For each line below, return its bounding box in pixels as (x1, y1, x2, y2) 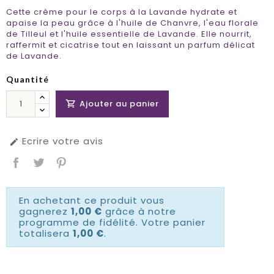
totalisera (19, 227, 73, 240)
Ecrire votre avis (19, 135, 103, 148)
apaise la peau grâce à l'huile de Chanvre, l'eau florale (6, 17, 259, 29)
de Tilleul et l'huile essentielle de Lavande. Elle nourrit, (6, 28, 252, 40)
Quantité (6, 74, 49, 85)
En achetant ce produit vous (19, 194, 165, 207)
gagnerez (19, 205, 71, 218)
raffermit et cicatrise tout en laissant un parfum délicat (6, 39, 255, 51)
